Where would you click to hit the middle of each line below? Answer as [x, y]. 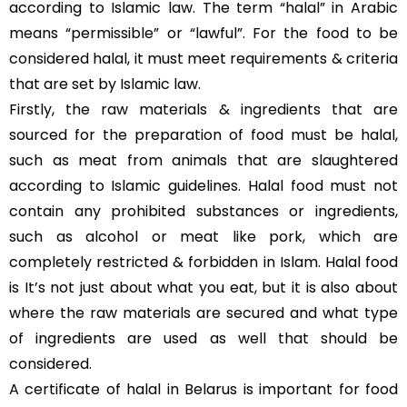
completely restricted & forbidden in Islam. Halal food [203, 262]
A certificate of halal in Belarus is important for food [203, 389]
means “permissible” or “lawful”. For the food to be [203, 33]
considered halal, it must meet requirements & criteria [203, 59]
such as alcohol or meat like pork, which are [203, 237]
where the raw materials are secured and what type [203, 313]
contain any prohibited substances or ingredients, [203, 211]
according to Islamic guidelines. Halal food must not [203, 186]
